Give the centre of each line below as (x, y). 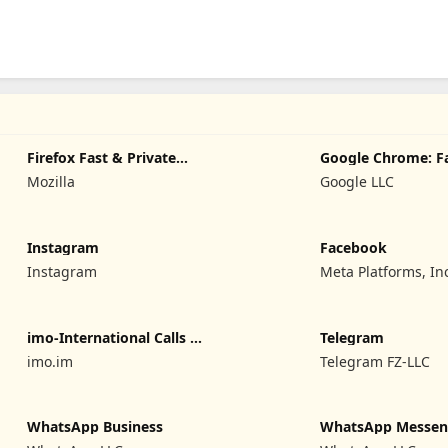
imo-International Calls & (114, 337)
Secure (343, 172)
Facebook (354, 247)
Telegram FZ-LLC (375, 361)
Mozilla (51, 181)
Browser (56, 172)
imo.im (50, 361)
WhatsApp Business (95, 427)
